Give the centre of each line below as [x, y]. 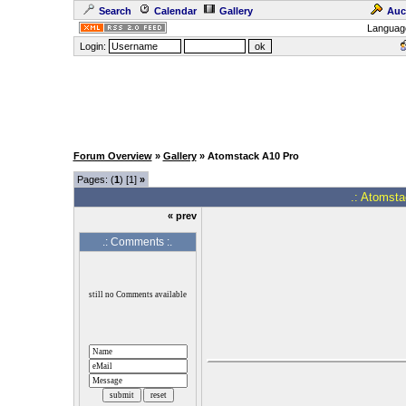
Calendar [175, 11]
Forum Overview [112, 156]
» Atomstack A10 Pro [247, 156]
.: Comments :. [137, 242]
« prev [182, 216]
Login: [92, 46]
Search [115, 11]
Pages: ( [95, 179]
